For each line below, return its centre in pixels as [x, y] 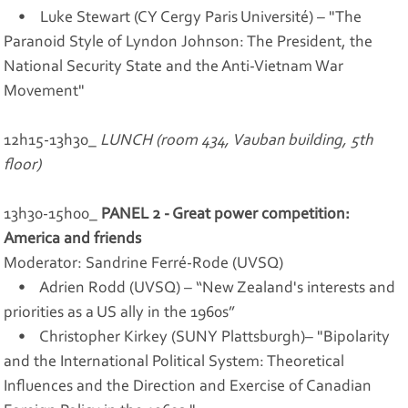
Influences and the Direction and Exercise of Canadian [188, 387]
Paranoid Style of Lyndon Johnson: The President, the [189, 42]
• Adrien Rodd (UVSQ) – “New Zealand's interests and [200, 288]
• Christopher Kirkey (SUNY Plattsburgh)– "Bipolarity [197, 337]
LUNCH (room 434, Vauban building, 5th [237, 141]
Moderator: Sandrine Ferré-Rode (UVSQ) [144, 264]
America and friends [73, 239]
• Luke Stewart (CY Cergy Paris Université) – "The [183, 18]
